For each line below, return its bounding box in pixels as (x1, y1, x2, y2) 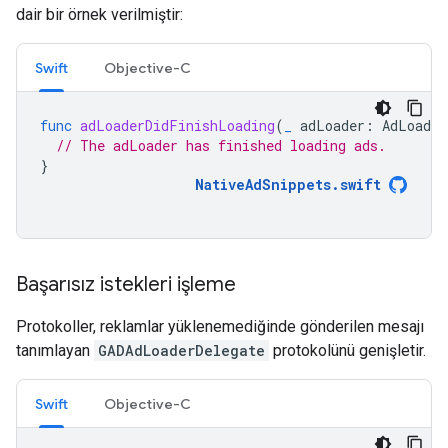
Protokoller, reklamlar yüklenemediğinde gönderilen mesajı (16, 317, 424, 336)
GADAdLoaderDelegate (98, 341, 265, 360)
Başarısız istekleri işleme (16, 272, 236, 297)
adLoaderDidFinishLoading (80, 116, 275, 135)
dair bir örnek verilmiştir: (16, 5, 183, 24)
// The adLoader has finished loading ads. (56, 136, 386, 155)
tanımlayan (16, 341, 94, 360)
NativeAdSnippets (195, 175, 331, 194)
